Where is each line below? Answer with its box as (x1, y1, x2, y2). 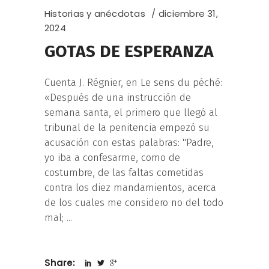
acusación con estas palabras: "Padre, (44, 136, 214, 150)
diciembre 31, (158, 7, 218, 20)
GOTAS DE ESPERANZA (44, 41, 214, 62)
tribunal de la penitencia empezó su (44, 121, 210, 134)
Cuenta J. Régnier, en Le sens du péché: (44, 76, 222, 89)
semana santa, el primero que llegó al (44, 106, 217, 119)
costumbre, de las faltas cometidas (44, 166, 204, 180)
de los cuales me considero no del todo (44, 196, 223, 210)
